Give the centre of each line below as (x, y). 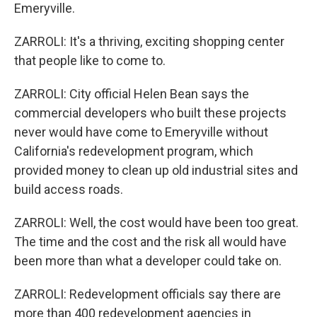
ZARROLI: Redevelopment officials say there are (148, 294)
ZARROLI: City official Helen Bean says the (132, 94)
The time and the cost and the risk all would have (150, 242)
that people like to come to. (90, 60)
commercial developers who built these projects (150, 113)
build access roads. (69, 189)
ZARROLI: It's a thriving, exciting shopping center (149, 41)
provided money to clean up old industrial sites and (156, 170)
